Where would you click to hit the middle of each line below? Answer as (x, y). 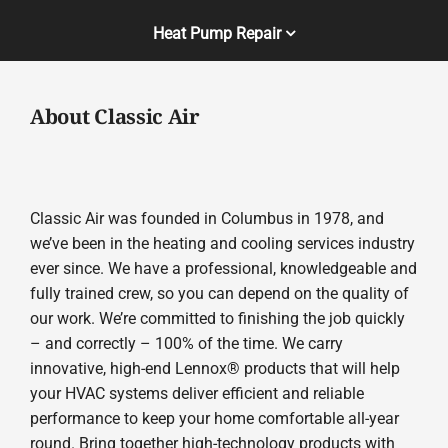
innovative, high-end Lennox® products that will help (214, 368)
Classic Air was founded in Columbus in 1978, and (206, 218)
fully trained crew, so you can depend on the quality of (219, 293)
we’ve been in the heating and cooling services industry (222, 243)
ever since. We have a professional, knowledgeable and (223, 268)
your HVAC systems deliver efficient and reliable (196, 393)
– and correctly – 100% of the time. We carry (186, 343)
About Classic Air (114, 116)
